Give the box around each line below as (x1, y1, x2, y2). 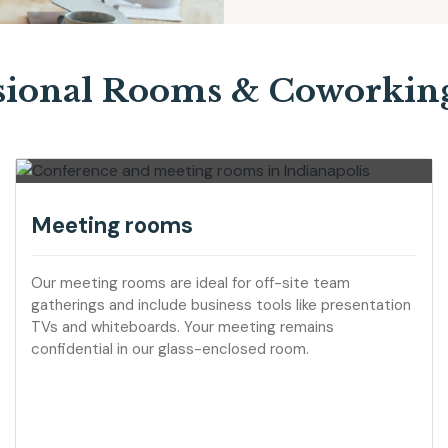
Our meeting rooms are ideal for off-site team (31, 273, 350, 294)
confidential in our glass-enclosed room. (31, 339, 309, 360)
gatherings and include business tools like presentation (31, 295, 411, 316)
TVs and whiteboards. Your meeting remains (31, 317, 334, 338)
